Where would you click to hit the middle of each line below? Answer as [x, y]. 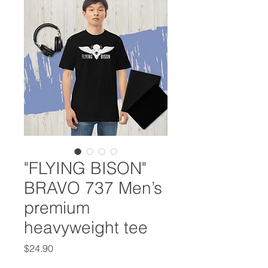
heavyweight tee [86, 227]
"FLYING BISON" [85, 168]
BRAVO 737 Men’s [93, 188]
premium [57, 207]
